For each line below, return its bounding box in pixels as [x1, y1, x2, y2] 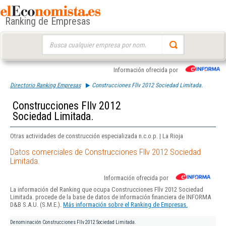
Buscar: [41, 35, 61, 43]
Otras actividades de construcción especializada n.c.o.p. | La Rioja [10, 132, 183, 140]
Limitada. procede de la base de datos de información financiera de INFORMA [10, 193, 211, 201]
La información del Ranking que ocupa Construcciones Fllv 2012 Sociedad [10, 186, 203, 194]
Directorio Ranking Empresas [10, 82, 81, 89]
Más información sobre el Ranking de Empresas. [63, 201, 188, 209]
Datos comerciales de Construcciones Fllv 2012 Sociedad [10, 147, 201, 157]
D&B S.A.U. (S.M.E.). [10, 201, 63, 209]
